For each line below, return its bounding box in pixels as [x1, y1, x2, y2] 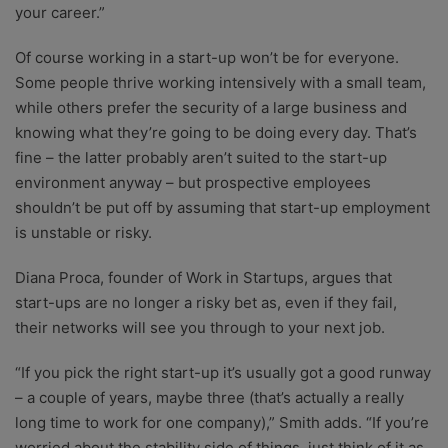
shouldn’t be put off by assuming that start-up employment [15, 197, 430, 217]
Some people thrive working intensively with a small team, [15, 72, 426, 92]
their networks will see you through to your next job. [15, 317, 385, 337]
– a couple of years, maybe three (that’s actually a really [15, 387, 404, 407]
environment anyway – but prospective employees [15, 172, 371, 192]
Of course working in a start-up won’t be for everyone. [15, 47, 399, 67]
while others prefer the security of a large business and [15, 97, 407, 117]
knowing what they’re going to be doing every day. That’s [15, 122, 417, 142]
